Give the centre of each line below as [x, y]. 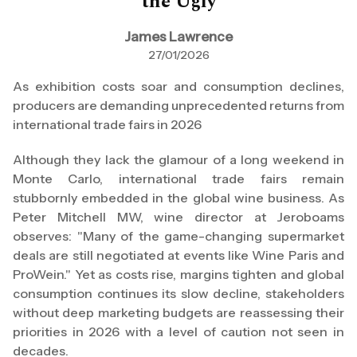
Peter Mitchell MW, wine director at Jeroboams [178, 217]
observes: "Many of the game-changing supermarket [178, 236]
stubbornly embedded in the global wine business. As [178, 198]
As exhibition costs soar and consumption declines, [178, 86]
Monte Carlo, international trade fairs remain [178, 178]
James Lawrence [178, 37]
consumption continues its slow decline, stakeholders [178, 293]
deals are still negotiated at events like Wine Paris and [178, 255]
